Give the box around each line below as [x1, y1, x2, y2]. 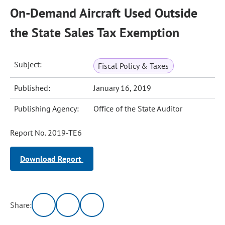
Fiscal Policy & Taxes [98, 61, 169, 71]
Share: [10, 200, 32, 210]
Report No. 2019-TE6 [10, 128, 82, 138]
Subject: [14, 59, 42, 69]
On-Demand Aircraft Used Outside [10, 5, 197, 21]
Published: [14, 83, 51, 93]
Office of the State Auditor [93, 103, 182, 114]
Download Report [20, 154, 83, 164]
